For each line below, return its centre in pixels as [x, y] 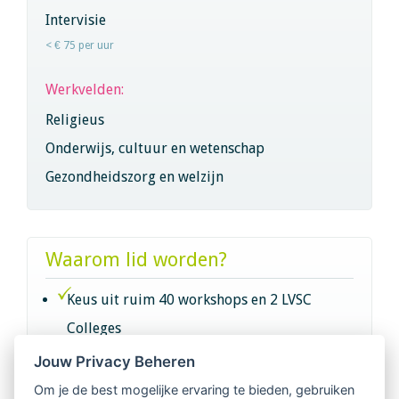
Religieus [75, 119]
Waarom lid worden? [136, 259]
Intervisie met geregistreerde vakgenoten [199, 370]
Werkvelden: [86, 89]
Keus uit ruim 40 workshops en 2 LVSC [189, 299]
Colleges [94, 328]
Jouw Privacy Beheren [115, 361]
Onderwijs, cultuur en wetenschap [155, 148]
